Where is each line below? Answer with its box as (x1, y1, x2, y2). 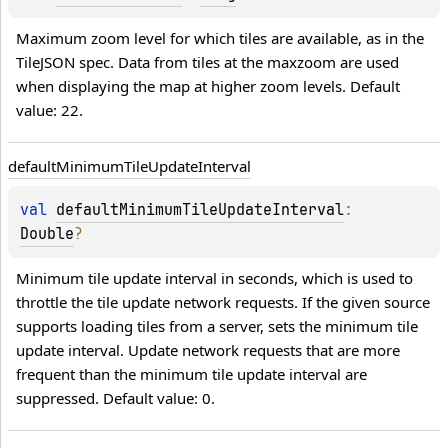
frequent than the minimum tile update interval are (16, 364, 367, 385)
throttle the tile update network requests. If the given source (16, 292, 430, 313)
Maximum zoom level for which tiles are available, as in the (16, 28, 424, 49)
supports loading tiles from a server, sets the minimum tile (16, 316, 418, 337)
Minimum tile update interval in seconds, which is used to (16, 268, 413, 289)
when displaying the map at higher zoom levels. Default (16, 76, 400, 97)
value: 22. (16, 100, 83, 121)
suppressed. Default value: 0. (16, 388, 215, 409)
